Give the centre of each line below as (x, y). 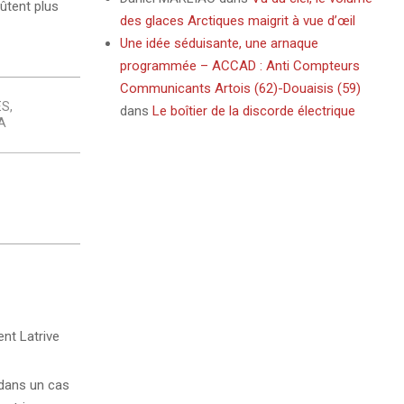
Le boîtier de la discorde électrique (253, 111)
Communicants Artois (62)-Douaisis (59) (240, 88)
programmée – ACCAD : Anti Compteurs (239, 66)
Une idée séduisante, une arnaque (219, 43)
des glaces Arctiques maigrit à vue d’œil (237, 21)
